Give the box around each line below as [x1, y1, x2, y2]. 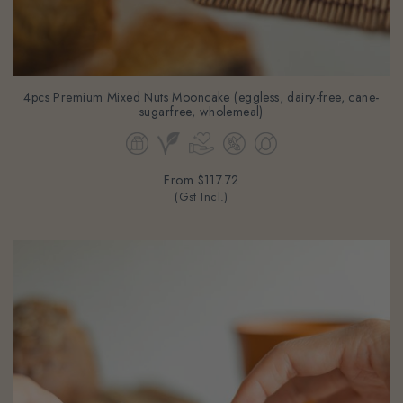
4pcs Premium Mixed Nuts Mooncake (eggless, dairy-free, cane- [23, 74, 380, 93]
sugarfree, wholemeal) [139, 88, 264, 107]
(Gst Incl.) [175, 175, 228, 192]
